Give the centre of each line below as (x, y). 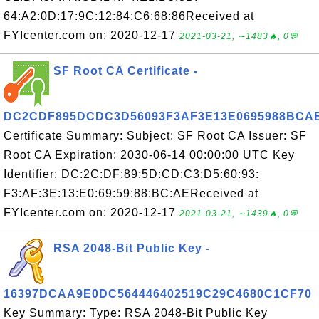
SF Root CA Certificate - (126, 71)
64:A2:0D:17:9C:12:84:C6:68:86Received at (129, 16)
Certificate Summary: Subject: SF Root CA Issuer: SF (155, 136)
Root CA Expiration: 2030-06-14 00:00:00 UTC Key (149, 155)
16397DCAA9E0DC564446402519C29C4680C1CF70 (158, 294)
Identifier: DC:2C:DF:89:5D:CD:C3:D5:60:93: (131, 174)
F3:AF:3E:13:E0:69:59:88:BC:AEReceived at (131, 193)
